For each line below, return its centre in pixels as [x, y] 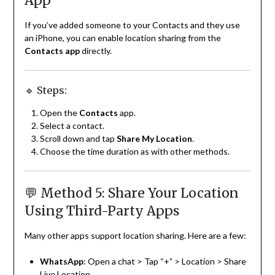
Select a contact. [72, 126]
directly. [95, 51]
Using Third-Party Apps [102, 211]
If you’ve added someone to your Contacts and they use [132, 25]
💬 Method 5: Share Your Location [131, 193]
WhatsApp [61, 261]
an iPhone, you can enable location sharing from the [122, 38]
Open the [59, 113]
